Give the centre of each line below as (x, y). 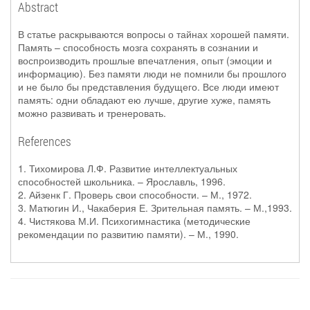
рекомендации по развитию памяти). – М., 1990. (128, 234)
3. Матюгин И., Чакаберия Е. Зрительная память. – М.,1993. (155, 208)
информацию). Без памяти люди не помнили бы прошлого (152, 73)
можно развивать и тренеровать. (92, 113)
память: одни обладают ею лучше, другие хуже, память (144, 100)
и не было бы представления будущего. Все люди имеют (148, 86)
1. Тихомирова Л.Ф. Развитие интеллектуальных (128, 168)
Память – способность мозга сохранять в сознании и (138, 47)
